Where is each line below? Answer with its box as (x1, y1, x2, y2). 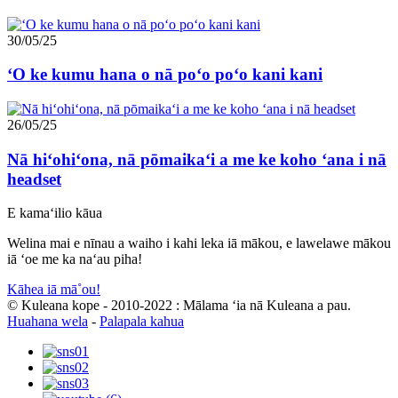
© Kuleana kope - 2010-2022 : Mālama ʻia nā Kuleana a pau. (7, 298, 351, 314)
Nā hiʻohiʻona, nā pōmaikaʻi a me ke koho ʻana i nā (7, 149, 386, 169)
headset (7, 169, 61, 188)
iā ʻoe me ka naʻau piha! (7, 251, 142, 267)
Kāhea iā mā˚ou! (7, 282, 100, 298)
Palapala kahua (99, 314, 184, 330)
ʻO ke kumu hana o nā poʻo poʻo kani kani (7, 65, 322, 84)
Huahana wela (7, 314, 88, 330)
